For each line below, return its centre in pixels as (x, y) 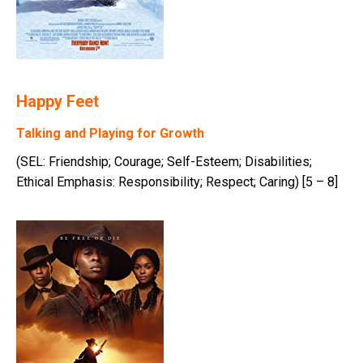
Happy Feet (58, 102)
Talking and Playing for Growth (110, 134)
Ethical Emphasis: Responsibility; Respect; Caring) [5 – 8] (177, 182)
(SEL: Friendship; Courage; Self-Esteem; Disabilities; (164, 162)
